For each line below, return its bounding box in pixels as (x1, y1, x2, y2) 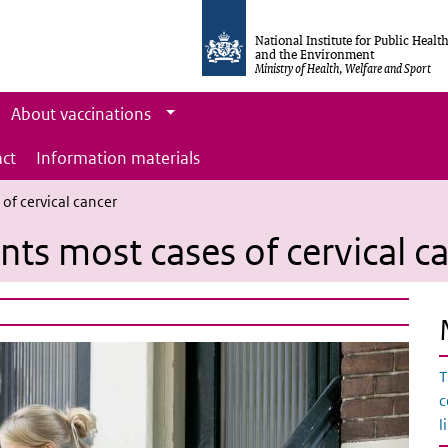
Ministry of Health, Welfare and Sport (255, 59, 431, 77)
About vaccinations (10, 103, 151, 125)
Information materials (35, 147, 200, 169)
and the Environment (255, 45, 375, 63)
